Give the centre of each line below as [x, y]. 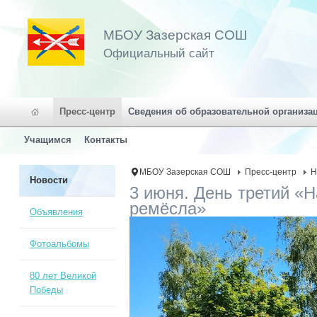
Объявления [56, 212]
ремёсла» [168, 208]
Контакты [106, 140]
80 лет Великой [63, 276]
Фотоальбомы [59, 244]
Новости [48, 180]
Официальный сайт [159, 53]
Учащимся [48, 140]
